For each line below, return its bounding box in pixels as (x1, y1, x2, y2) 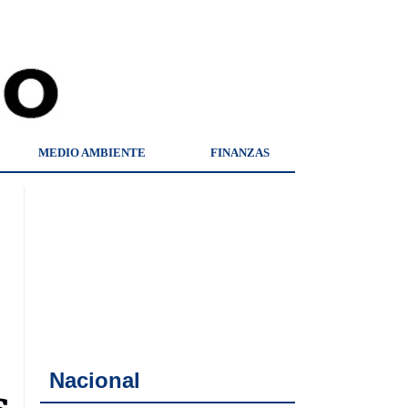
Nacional (49, 368, 140, 393)
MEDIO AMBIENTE (38, 146, 146, 159)
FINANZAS (210, 146, 270, 159)
